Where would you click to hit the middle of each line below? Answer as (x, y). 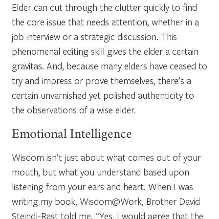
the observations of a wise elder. (74, 109)
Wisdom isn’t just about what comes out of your (106, 157)
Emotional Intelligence (72, 135)
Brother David (173, 201)
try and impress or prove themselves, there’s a (101, 80)
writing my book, (46, 201)
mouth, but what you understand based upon (100, 172)
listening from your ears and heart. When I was (102, 186)
